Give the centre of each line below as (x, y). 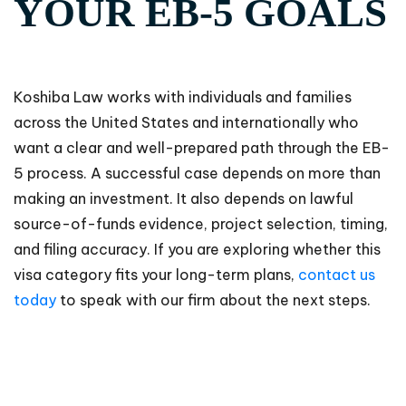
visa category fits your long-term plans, (154, 275)
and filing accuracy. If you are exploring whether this (197, 250)
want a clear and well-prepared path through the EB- (202, 148)
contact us (335, 275)
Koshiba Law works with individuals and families (183, 97)
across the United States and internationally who (186, 123)
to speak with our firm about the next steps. (213, 300)
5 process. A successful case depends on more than (197, 174)
